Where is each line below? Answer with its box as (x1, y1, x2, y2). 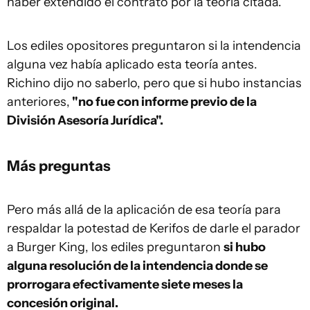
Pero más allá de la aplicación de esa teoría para (7, 201, 281, 217)
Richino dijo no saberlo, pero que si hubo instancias (7, 75, 302, 91)
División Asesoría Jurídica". (7, 112, 163, 128)
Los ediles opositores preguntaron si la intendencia (7, 37, 301, 53)
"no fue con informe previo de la (70, 93, 257, 109)
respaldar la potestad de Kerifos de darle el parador (7, 220, 300, 236)
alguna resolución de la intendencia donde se (7, 257, 268, 273)
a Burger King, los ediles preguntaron (7, 239, 224, 255)
